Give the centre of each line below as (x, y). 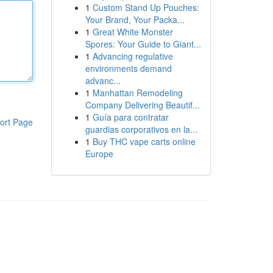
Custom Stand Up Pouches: (146, 7)
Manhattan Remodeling (137, 93)
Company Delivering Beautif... (142, 105)
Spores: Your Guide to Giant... (143, 44)
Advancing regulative (133, 56)
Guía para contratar (130, 117)
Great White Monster (133, 32)
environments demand (128, 68)
